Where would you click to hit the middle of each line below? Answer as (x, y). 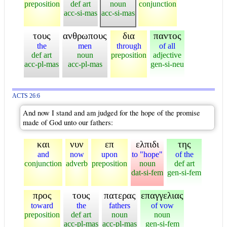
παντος (167, 35)
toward (42, 205)
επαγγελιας (162, 195)
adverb (77, 163)
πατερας (120, 195)
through (129, 46)
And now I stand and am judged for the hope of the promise (111, 112)
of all (167, 46)
